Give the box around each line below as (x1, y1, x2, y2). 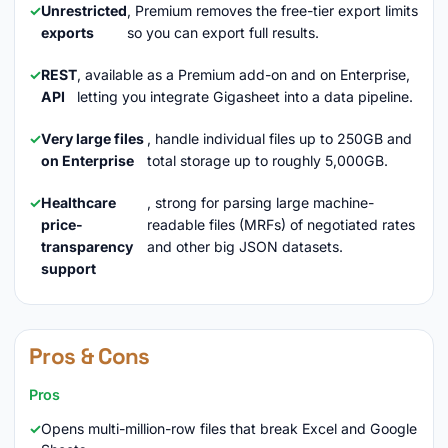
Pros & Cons (29, 342, 150, 371)
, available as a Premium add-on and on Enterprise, (77, 66, 410, 83)
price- (41, 216, 83, 233)
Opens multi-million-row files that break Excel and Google (41, 420, 417, 437)
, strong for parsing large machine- (146, 194, 374, 211)
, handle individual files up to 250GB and (147, 130, 413, 147)
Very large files (41, 130, 144, 147)
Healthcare (41, 194, 116, 211)
